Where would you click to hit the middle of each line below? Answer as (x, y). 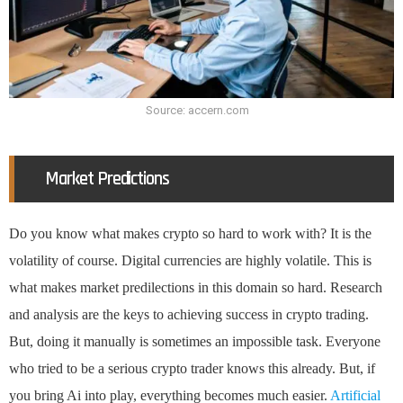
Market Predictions (107, 179)
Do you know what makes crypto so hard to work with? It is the (190, 234)
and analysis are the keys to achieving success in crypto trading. (189, 315)
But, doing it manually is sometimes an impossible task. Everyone (195, 342)
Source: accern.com (197, 111)
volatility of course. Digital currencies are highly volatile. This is (190, 261)
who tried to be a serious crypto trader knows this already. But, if (192, 369)
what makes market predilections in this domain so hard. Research (196, 288)
